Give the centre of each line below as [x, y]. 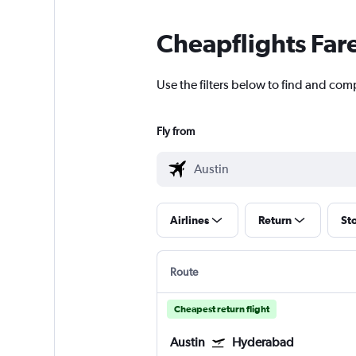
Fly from [175, 132]
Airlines [189, 221]
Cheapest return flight [221, 310]
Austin [187, 342]
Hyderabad [263, 342]
